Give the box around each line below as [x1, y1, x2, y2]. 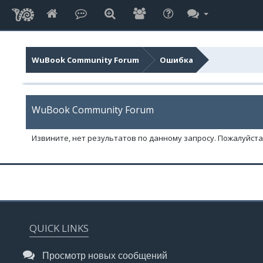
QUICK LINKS [29, 221, 89, 235]
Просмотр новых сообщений [40, 251, 167, 261]
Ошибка [159, 55, 193, 65]
